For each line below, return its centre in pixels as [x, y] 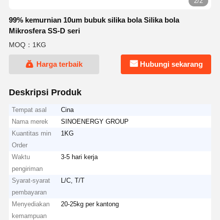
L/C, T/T [73, 180]
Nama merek [30, 121]
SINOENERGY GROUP [95, 121]
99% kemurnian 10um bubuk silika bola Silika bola [94, 20]
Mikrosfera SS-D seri [44, 31]
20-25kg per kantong [90, 204]
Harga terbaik [59, 64]
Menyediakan [31, 204]
